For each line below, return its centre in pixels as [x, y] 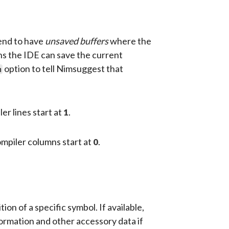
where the [130, 41]
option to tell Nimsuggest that [63, 68]
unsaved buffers [76, 41]
